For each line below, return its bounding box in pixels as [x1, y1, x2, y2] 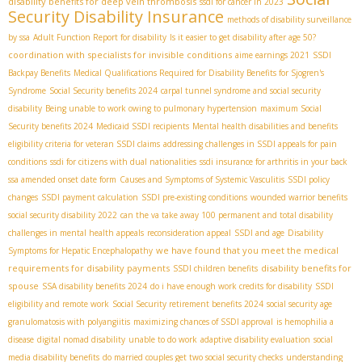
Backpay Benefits [8, 66, 70, 78]
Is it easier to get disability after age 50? [170, 31, 316, 43]
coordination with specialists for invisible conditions [8, 48, 232, 61]
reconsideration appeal [147, 226, 231, 238]
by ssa [8, 31, 30, 43]
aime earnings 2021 [235, 48, 309, 61]
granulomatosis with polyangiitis [8, 315, 130, 327]
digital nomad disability [37, 333, 125, 345]
